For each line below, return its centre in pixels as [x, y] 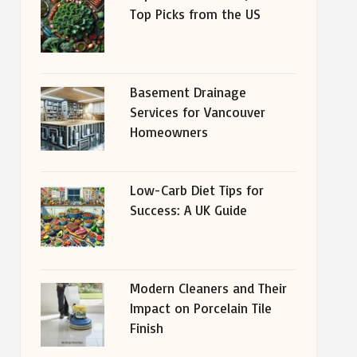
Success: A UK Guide [188, 210]
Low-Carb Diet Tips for [196, 190]
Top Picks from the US [195, 14]
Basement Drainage [188, 92]
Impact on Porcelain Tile [200, 308]
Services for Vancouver [197, 112]
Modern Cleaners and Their [208, 288]
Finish [146, 328]
